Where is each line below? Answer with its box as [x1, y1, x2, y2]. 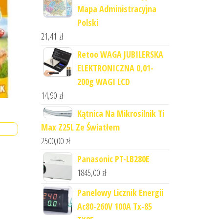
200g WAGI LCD [77, 76, 130, 88]
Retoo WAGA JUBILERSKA [77, 48, 163, 60]
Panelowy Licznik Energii [77, 187, 163, 198]
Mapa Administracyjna [77, 3, 156, 15]
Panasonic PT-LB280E [77, 153, 150, 165]
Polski [77, 17, 98, 28]
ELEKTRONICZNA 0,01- [77, 62, 153, 74]
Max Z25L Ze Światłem [41, 121, 120, 133]
